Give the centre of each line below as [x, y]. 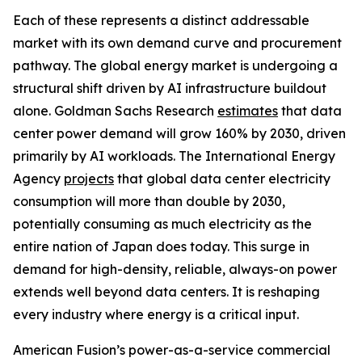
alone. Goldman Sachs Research [115, 111]
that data [310, 111]
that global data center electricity [222, 179]
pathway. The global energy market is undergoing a [175, 65]
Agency [38, 179]
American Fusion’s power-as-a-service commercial [172, 350]
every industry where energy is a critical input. [156, 314]
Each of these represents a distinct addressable [161, 20]
